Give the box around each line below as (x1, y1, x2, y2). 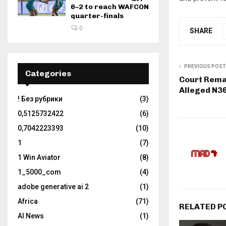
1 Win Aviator (18, 153, 61, 161)
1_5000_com (18, 168, 61, 176)
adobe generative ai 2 (18, 183, 89, 191)
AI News (18, 212, 44, 220)
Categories (25, 69, 71, 78)
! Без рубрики (18, 95, 63, 103)
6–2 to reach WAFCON (71, 3, 149, 11)
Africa (18, 197, 38, 205)
